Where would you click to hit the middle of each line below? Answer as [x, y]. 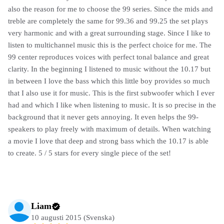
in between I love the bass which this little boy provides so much [109, 81]
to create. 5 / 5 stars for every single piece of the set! [89, 153]
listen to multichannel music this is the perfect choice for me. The [110, 45]
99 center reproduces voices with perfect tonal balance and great [108, 57]
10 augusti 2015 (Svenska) [73, 217]
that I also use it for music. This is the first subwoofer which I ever [111, 93]
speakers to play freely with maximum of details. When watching [109, 129]
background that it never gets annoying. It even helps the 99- [103, 117]
